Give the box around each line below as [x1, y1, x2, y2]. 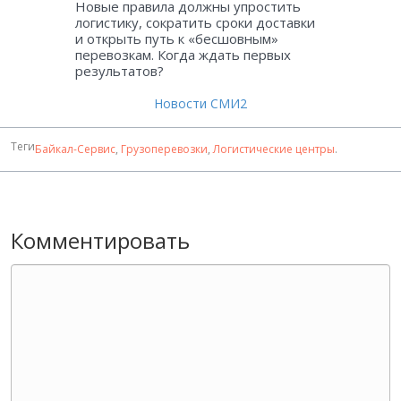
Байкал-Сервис [35, 141, 115, 157]
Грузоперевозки [121, 141, 208, 157]
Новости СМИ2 [154, 94, 247, 112]
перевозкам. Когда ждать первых [75, 45, 291, 64]
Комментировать [11, 225, 190, 255]
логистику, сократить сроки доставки [75, 13, 315, 31]
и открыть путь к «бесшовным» [75, 29, 278, 47]
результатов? [75, 61, 164, 80]
